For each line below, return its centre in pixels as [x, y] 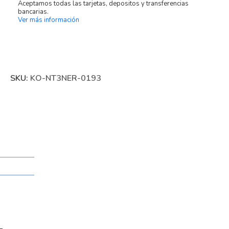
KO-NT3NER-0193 [65, 78]
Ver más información [48, 20]
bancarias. [33, 12]
